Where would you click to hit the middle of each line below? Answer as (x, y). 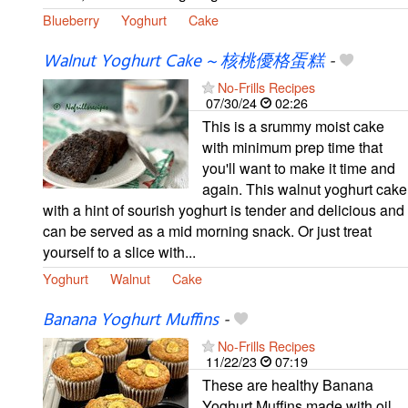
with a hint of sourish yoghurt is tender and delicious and (224, 210)
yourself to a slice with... (119, 252)
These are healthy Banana (288, 385)
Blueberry (71, 19)
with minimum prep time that (292, 148)
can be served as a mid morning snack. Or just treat (207, 231)
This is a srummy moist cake (293, 127)
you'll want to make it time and (299, 168)
